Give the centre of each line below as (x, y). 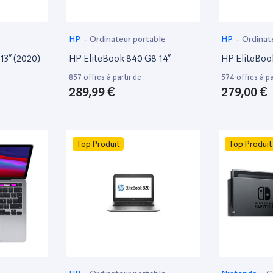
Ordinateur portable (128, 39)
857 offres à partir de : (107, 77)
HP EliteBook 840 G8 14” (120, 58)
